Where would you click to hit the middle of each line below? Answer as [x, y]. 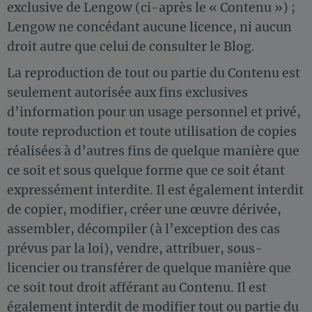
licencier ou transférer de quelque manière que [149, 268]
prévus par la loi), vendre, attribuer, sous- [135, 249]
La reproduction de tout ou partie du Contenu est [154, 73]
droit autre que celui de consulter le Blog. [131, 46]
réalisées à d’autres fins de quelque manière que [153, 151]
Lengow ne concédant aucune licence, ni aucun [149, 27]
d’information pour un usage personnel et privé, [154, 112]
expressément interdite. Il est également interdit [155, 190]
